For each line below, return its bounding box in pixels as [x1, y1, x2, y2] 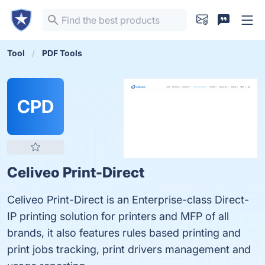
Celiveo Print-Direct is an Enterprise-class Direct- [7, 193, 249, 206]
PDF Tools [42, 48, 82, 58]
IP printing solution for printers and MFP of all [7, 210, 229, 222]
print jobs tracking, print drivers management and [7, 243, 251, 256]
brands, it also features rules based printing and [7, 227, 241, 239]
